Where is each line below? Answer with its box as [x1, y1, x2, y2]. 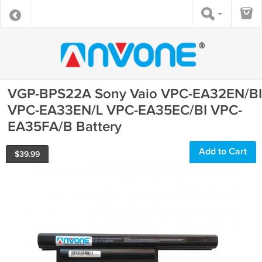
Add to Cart [199, 146, 247, 157]
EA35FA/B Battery [8, 118, 122, 135]
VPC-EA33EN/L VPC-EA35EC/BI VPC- [8, 102, 242, 119]
